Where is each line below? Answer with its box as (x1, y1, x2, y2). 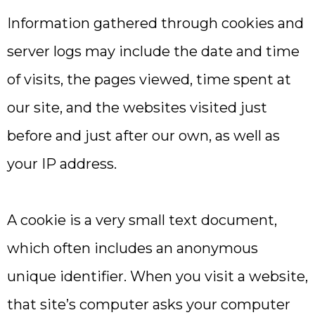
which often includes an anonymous (7, 240, 258, 257)
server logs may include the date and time (7, 43, 300, 60)
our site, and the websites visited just (7, 99, 267, 116)
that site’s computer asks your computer (7, 296, 290, 313)
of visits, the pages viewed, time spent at (7, 71, 291, 88)
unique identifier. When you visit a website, (7, 268, 308, 285)
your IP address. (7, 155, 117, 172)
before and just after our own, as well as (7, 127, 280, 144)
